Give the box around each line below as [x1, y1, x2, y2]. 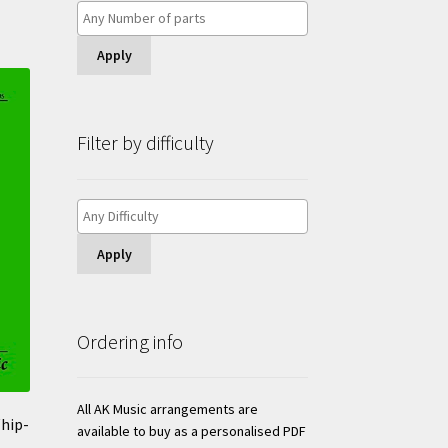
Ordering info [76, 328, 183, 354]
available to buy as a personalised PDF [76, 422, 306, 441]
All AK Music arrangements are [76, 400, 258, 419]
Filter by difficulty [76, 129, 214, 155]
